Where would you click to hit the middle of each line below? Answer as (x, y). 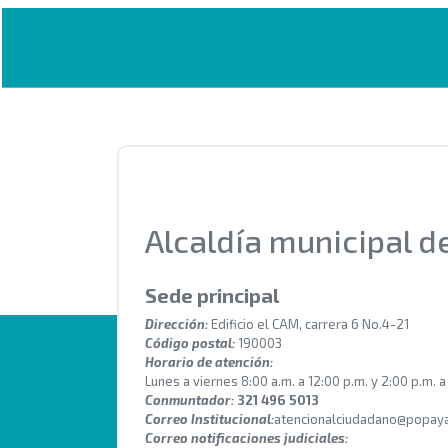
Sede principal (212, 295)
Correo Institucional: (209, 419)
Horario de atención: (209, 362)
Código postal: (190, 343)
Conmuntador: (189, 400)
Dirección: (176, 324)
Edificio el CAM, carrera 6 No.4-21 (308, 324)
